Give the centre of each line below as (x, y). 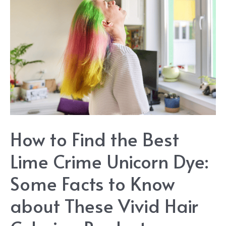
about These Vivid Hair (104, 205)
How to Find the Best (95, 138)
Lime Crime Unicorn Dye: (109, 161)
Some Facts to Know (93, 183)
